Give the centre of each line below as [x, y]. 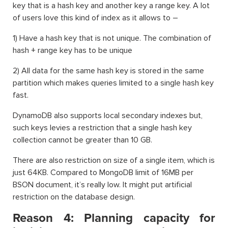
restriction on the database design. [74, 197]
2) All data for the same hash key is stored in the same [108, 71]
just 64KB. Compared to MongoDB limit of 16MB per [103, 173]
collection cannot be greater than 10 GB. [82, 140]
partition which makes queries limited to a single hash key [113, 83]
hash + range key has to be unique [73, 50]
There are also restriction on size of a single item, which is [114, 160]
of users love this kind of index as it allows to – [95, 18]
